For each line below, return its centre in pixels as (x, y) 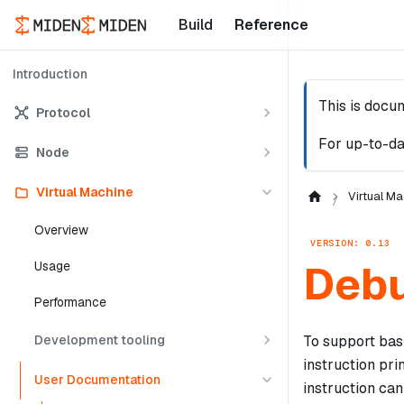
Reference (271, 25)
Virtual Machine (85, 192)
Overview (61, 230)
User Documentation (97, 379)
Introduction (50, 74)
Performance (70, 302)
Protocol (63, 112)
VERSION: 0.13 (350, 243)
